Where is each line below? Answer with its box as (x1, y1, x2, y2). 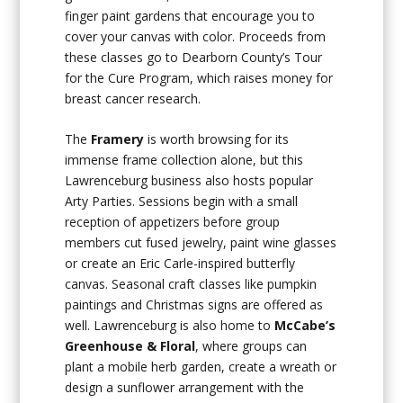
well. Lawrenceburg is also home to (65, 317, 275, 335)
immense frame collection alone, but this (65, 151, 304, 169)
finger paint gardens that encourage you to (65, 6, 316, 24)
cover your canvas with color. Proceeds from (65, 27, 327, 45)
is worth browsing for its (144, 130, 290, 148)
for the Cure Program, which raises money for (65, 68, 334, 86)
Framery (87, 130, 145, 148)
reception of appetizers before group (65, 213, 281, 231)
